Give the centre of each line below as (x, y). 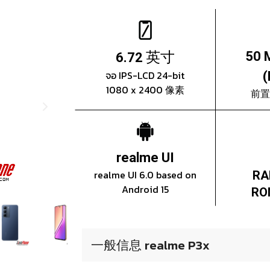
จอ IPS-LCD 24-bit (145, 76)
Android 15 (145, 190)
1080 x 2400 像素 (145, 90)
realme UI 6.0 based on (145, 175)
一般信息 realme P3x (150, 245)
